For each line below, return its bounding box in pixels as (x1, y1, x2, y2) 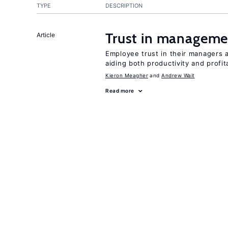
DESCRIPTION (105, 2, 142, 9)
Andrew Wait (161, 72, 195, 78)
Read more (105, 88, 134, 94)
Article (37, 31, 55, 39)
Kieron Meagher (105, 72, 148, 78)
